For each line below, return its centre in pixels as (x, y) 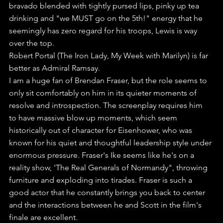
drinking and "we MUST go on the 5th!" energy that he (107, 18)
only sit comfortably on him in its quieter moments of (104, 93)
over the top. (32, 43)
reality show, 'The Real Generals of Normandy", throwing (109, 167)
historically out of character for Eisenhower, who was (102, 130)
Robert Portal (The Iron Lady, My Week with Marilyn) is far (110, 55)
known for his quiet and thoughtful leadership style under (111, 142)
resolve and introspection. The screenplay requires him (107, 105)
